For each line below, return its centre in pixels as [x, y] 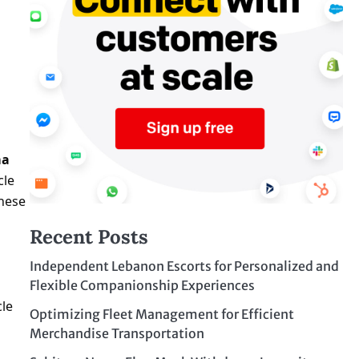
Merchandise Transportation [117, 333]
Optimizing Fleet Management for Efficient [161, 314]
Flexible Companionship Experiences [142, 285]
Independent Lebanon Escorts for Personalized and [184, 266]
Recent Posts [89, 236]
